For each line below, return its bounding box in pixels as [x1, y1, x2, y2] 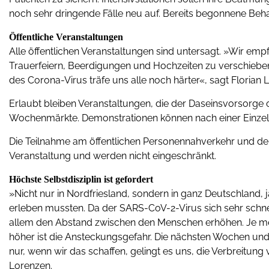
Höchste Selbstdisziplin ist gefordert [9, 174, 153, 184]
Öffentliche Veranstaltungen [9, 32, 123, 42]
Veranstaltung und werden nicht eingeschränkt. [9, 150, 216, 162]
